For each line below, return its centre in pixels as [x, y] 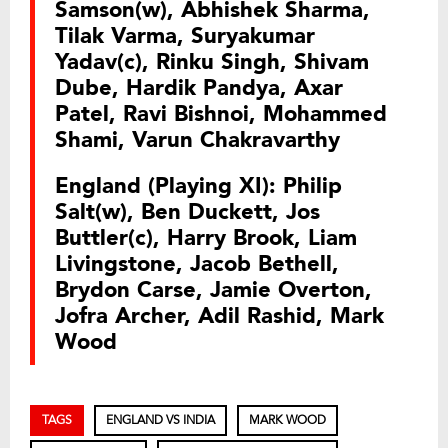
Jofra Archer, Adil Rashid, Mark [219, 316]
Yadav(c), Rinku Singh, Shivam [212, 62]
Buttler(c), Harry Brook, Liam [206, 238]
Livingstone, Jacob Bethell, [197, 264]
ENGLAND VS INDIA [160, 420]
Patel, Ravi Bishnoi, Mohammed [221, 114]
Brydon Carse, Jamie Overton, [213, 290]
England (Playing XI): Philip [198, 186]
